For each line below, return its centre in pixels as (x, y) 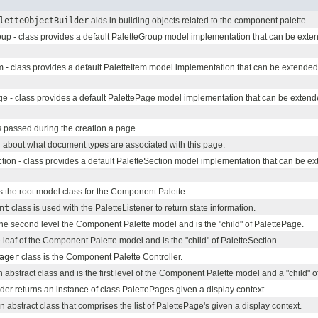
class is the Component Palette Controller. (101, 257)
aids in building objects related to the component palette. (198, 21)
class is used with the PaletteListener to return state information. (132, 208)
